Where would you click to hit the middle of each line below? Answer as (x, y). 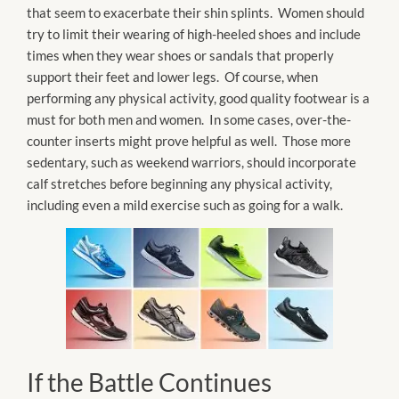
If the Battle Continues (149, 382)
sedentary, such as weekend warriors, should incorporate (191, 162)
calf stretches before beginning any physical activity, (179, 183)
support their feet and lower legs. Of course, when (172, 76)
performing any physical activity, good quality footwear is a (198, 98)
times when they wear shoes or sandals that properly (180, 55)
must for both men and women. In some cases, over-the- (189, 119)
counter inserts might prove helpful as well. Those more (189, 140)
